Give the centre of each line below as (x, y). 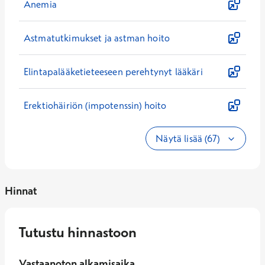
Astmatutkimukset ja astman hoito (97, 38)
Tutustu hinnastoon (78, 232)
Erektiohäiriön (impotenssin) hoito (95, 105)
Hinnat (21, 191)
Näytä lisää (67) (189, 138)
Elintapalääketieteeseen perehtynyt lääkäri (113, 72)
